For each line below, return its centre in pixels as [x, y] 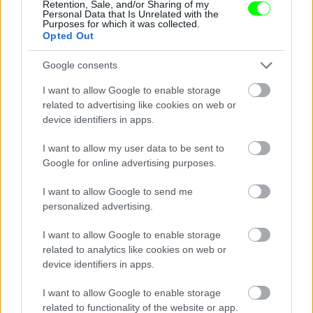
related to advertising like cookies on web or [139, 104]
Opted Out [68, 35]
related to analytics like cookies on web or [134, 249]
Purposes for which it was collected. [121, 23]
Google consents [80, 65]
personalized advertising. [98, 206]
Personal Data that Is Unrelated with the [131, 14]
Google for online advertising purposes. [130, 162]
